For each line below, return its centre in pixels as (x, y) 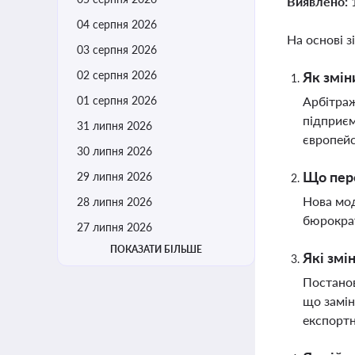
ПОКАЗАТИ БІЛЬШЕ (156, 249)
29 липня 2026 (115, 176)
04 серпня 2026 (117, 24)
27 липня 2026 (115, 227)
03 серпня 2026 (117, 50)
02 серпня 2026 (117, 75)
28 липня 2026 (115, 202)
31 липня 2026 (115, 126)
